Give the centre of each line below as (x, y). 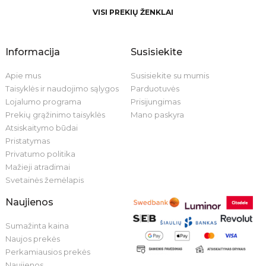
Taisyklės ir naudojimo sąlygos (62, 88)
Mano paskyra (157, 114)
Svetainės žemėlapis (44, 180)
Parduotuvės (155, 88)
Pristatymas (27, 140)
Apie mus (23, 75)
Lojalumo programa (43, 101)
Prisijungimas (155, 101)
